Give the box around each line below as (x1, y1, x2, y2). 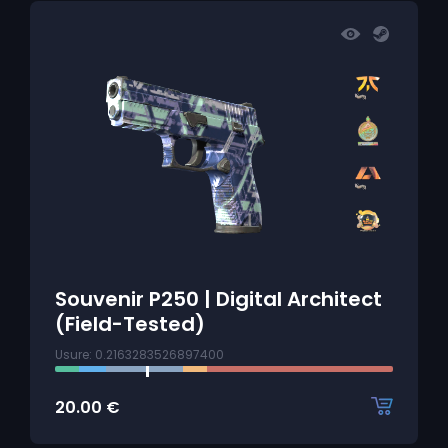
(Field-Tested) (55, 310, 205, 338)
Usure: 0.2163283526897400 (55, 346, 224, 363)
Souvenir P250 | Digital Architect (55, 285, 382, 313)
